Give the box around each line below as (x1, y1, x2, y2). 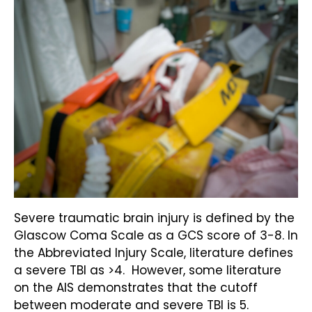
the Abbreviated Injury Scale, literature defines (14, 244, 293, 261)
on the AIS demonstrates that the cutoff (14, 279, 258, 296)
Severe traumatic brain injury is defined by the (14, 209, 295, 226)
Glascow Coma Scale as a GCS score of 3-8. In (14, 226, 298, 244)
